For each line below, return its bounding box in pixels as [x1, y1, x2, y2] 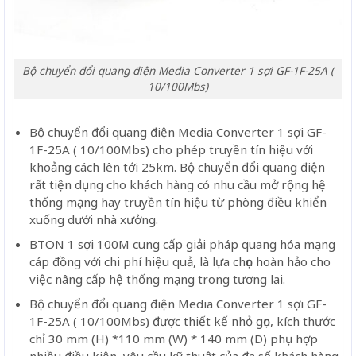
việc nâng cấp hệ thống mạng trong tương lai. [29, 270, 285, 287]
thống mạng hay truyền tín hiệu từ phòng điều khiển [29, 193, 327, 210]
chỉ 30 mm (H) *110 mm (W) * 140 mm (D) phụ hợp [29, 331, 318, 347]
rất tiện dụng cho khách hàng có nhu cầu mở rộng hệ [29, 176, 326, 192]
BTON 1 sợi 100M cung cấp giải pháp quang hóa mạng [29, 235, 335, 252]
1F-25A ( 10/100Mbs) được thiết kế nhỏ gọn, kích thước [29, 313, 335, 330]
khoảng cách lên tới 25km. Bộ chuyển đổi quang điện [29, 158, 325, 175]
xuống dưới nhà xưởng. [29, 211, 158, 227]
